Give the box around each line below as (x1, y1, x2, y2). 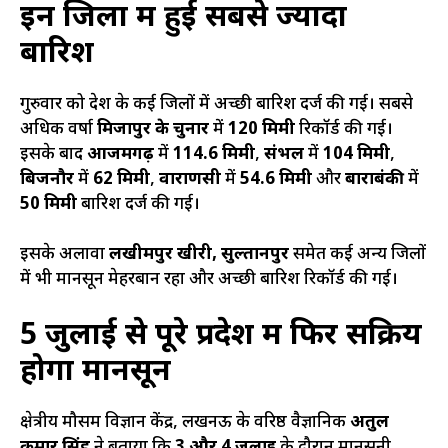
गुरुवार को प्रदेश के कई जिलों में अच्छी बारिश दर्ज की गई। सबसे (20, 93, 413, 116)
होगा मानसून (20, 352, 171, 392)
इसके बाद (20, 143, 87, 166)
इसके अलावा (20, 244, 109, 267)
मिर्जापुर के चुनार (97, 118, 209, 141)
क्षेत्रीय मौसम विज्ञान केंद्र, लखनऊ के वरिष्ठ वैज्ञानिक (20, 411, 350, 434)
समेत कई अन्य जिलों (289, 244, 426, 267)
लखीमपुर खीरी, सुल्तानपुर (109, 244, 289, 267)
